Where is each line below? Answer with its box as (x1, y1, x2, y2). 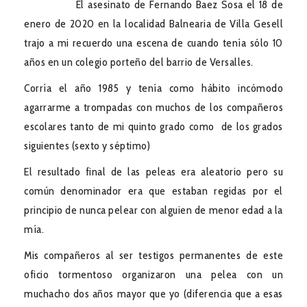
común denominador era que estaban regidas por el (24, 184, 283, 197)
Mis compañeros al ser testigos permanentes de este (24, 248, 283, 262)
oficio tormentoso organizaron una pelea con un (24, 267, 283, 281)
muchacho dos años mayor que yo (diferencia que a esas (24, 286, 283, 300)
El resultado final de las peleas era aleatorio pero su (24, 164, 283, 178)
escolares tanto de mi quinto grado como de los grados (24, 119, 283, 133)
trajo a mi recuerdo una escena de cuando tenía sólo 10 (24, 36, 283, 49)
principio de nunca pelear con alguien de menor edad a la (24, 203, 283, 217)
